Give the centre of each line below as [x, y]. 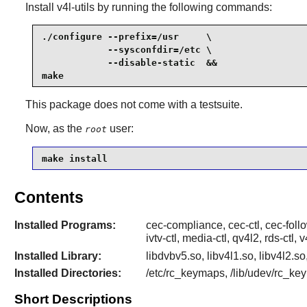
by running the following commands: [183, 8]
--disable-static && [129, 62]
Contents [49, 198]
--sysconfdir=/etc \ [126, 49]
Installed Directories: [67, 273]
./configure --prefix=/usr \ [126, 36]
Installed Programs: [65, 225]
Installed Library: [58, 256]
